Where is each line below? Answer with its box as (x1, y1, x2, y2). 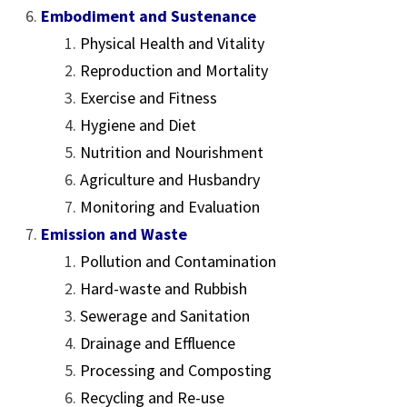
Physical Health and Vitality (80, 33, 265, 54)
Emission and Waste (41, 223, 188, 244)
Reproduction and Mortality (80, 60, 269, 81)
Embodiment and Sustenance (41, 5, 257, 26)
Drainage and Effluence (80, 333, 236, 353)
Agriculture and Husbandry (80, 169, 261, 190)
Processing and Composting (80, 360, 273, 381)
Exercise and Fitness (80, 87, 218, 108)
